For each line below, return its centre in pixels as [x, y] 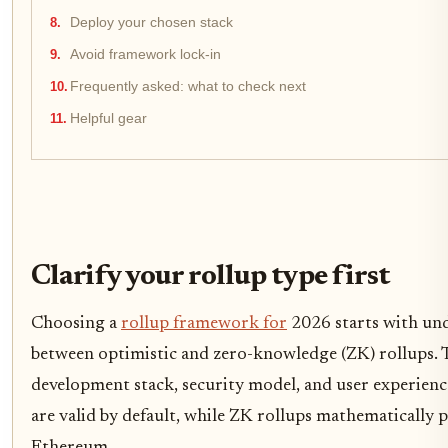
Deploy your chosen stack [151, 23]
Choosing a [76, 323]
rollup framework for [204, 323]
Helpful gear [108, 119]
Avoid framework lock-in [145, 55]
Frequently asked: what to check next [188, 87]
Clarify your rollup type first [210, 277]
